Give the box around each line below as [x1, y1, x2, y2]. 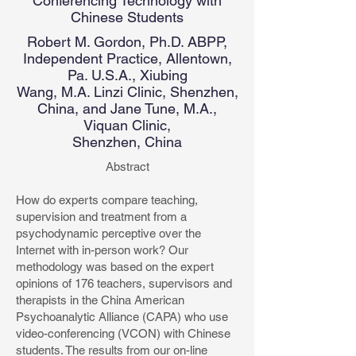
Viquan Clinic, [83, 117, 171, 133]
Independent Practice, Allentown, [22, 50, 232, 67]
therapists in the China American [16, 293, 184, 307]
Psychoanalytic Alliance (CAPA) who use [16, 310, 228, 323]
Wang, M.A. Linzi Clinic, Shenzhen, [16, 83, 238, 100]
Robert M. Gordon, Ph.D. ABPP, [27, 33, 227, 50]
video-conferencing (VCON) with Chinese [16, 327, 230, 340]
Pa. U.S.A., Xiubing [67, 67, 188, 83]
